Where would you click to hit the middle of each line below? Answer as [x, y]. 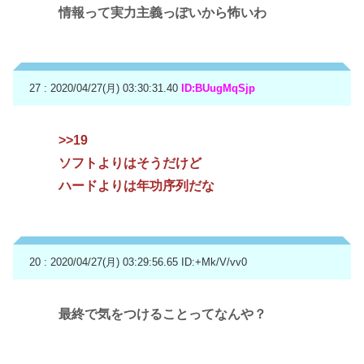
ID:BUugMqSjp [218, 89]
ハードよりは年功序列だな [136, 186]
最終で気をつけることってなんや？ [162, 314]
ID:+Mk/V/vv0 [214, 262]
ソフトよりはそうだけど [130, 163]
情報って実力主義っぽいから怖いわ [162, 12]
